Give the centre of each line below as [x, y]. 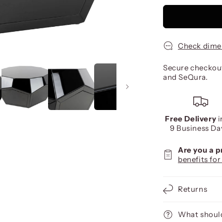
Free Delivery [191, 119]
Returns [193, 189]
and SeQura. [186, 77]
